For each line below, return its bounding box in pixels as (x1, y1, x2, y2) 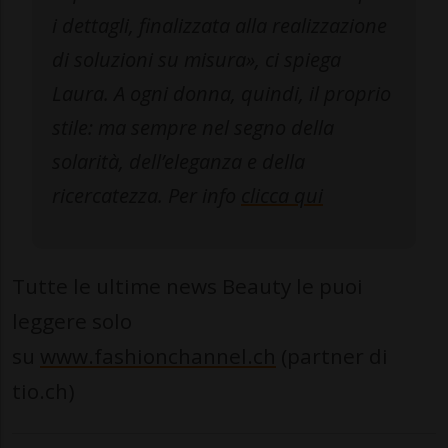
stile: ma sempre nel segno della (52, 114, 334, 142)
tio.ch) (12, 377, 75, 406)
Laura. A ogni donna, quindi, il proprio (52, 80, 391, 108)
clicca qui (241, 182, 323, 210)
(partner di (276, 342, 388, 371)
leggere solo (12, 307, 132, 336)
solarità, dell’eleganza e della (52, 148, 305, 176)
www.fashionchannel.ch (40, 342, 276, 371)
